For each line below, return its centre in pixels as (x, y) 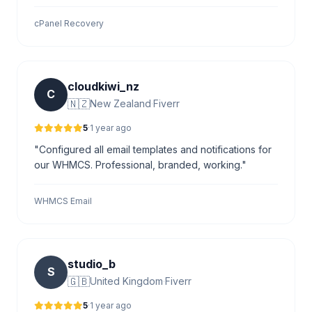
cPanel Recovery (69, 23)
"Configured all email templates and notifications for (153, 149)
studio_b (92, 264)
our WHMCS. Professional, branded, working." (140, 164)
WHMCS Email (63, 201)
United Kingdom (126, 281)
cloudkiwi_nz (103, 86)
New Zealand (120, 103)
